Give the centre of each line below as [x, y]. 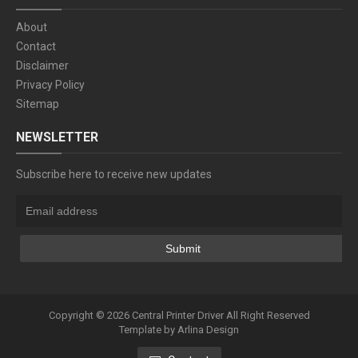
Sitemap [38, 103]
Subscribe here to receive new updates [114, 174]
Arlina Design [208, 329]
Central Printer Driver [177, 315]
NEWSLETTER [57, 137]
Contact [36, 46]
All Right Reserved [267, 315]
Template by [148, 329]
